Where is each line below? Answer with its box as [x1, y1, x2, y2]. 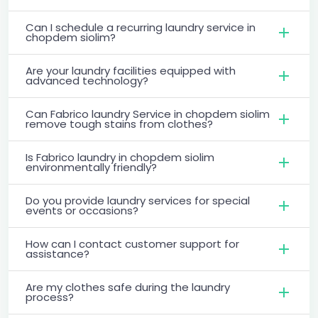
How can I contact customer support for [26, 236, 239, 251]
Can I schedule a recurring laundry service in [26, 19, 256, 35]
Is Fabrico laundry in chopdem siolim [26, 149, 214, 165]
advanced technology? [26, 72, 148, 88]
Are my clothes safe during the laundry [26, 279, 230, 295]
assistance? [26, 246, 89, 261]
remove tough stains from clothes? [26, 116, 213, 131]
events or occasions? [26, 202, 138, 218]
